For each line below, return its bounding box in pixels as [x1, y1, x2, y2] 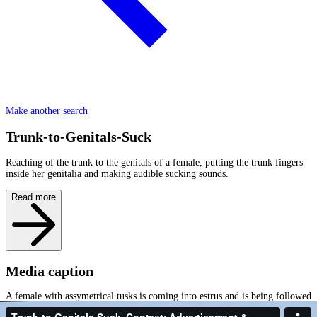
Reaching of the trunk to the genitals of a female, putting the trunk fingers [6, 157, 303, 168]
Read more [11, 191, 56, 202]
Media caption [6, 263, 93, 279]
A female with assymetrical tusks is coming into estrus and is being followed [6, 291, 311, 302]
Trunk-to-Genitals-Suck [6, 129, 151, 145]
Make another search [6, 105, 88, 117]
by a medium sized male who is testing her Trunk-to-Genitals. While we [6, 302, 295, 313]
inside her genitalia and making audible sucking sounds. [6, 168, 229, 179]
